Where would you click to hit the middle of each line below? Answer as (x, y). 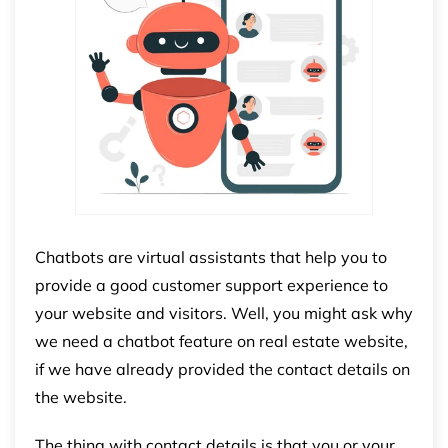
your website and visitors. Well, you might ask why (224, 312)
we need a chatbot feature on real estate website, (221, 340)
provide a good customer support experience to (211, 284)
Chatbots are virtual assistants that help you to (211, 256)
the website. (81, 396)
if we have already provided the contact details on (222, 368)
